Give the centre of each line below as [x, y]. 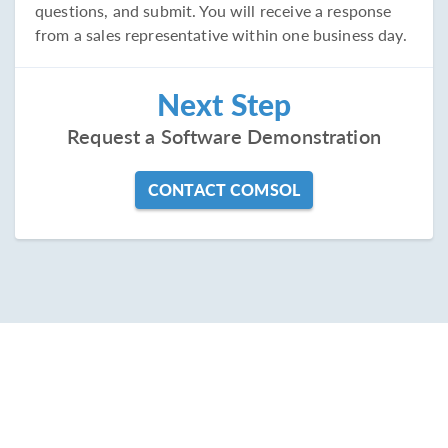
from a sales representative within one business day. [221, 35]
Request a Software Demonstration [224, 136]
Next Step [224, 104]
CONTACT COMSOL [224, 190]
